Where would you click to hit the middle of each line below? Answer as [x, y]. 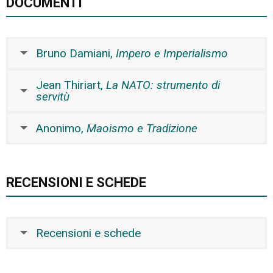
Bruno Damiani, [76, 53]
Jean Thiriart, [71, 85]
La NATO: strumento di [163, 85]
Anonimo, [61, 128]
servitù [53, 96]
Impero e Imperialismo [172, 53]
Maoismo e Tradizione [142, 128]
